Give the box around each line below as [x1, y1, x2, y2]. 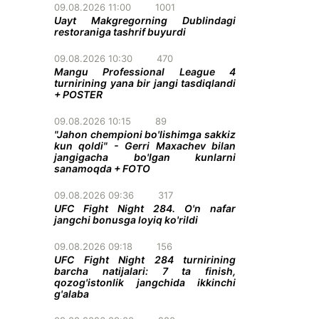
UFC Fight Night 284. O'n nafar [54, 202, 236, 214]
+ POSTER [54, 88, 103, 100]
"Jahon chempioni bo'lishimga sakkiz [54, 128, 236, 140]
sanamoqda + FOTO [54, 162, 150, 174]
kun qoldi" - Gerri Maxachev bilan [54, 140, 236, 152]
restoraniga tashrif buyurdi [54, 26, 186, 38]
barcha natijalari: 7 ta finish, [54, 265, 236, 277]
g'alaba [54, 288, 89, 300]
